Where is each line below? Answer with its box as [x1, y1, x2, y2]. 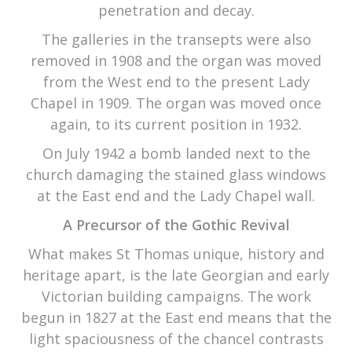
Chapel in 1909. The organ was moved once [31, 93, 321, 113]
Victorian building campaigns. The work [41, 287, 311, 306]
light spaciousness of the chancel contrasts [28, 329, 324, 349]
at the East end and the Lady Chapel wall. [37, 186, 315, 206]
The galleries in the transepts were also [41, 30, 311, 49]
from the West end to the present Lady [42, 72, 310, 92]
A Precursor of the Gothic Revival [62, 215, 290, 235]
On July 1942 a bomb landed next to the [42, 144, 310, 163]
